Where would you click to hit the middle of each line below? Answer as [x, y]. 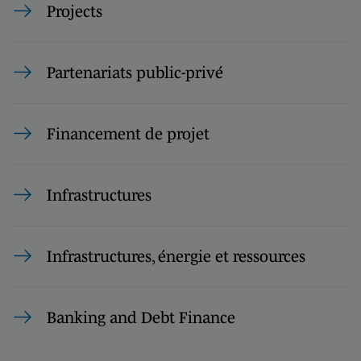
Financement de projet [128, 133]
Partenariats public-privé [135, 72]
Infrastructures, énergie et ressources [176, 256]
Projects [75, 11]
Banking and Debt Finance [141, 317]
